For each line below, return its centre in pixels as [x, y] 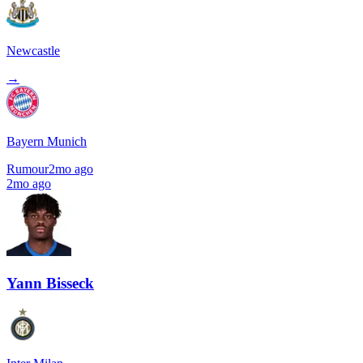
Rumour [28, 169]
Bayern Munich [47, 142]
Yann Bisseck [50, 283]
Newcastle [33, 51]
